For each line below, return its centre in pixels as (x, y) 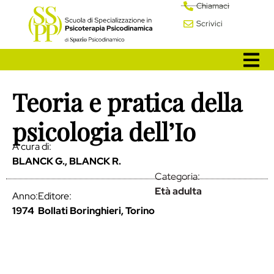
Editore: (55, 196)
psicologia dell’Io (104, 131)
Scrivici (209, 24)
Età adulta (178, 191)
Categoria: (177, 177)
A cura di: (32, 147)
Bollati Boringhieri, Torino (96, 210)
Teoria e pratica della (127, 102)
